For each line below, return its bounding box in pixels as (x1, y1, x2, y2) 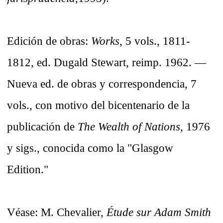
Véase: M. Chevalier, (7, 206, 107, 219)
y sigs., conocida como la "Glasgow (7, 141, 173, 155)
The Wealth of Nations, (78, 120, 183, 133)
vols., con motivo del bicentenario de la (7, 99, 190, 112)
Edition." (7, 163, 48, 176)
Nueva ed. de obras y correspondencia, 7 (7, 77, 197, 91)
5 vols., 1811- (122, 34, 190, 48)
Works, (91, 34, 122, 48)
